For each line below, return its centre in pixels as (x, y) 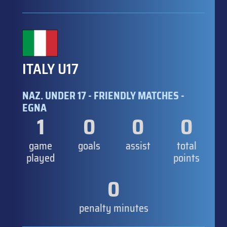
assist (138, 146)
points (186, 158)
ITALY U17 (50, 69)
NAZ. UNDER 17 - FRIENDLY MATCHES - (103, 96)
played (41, 158)
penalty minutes (113, 208)
